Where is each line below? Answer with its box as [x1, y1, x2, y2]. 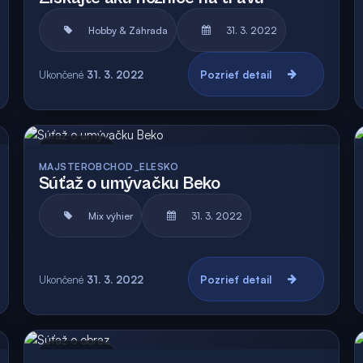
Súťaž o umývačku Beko [38, 173, 221, 194]
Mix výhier [88, 209, 133, 222]
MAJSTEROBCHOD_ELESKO [38, 160, 179, 173]
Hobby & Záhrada [88, 23, 168, 36]
